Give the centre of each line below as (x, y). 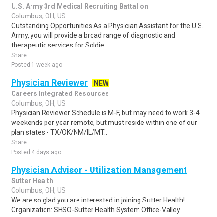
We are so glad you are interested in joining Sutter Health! (98, 200)
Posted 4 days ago (36, 152)
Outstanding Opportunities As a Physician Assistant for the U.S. (107, 26)
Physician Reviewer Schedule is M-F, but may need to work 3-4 (105, 113)
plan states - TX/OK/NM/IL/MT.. (59, 132)
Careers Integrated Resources (60, 93)
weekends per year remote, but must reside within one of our (104, 123)
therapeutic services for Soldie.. (59, 45)
